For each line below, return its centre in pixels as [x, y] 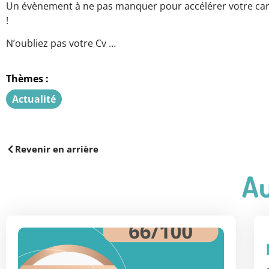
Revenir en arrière [57, 149]
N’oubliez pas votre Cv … [61, 44]
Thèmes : [27, 78]
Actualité [34, 99]
